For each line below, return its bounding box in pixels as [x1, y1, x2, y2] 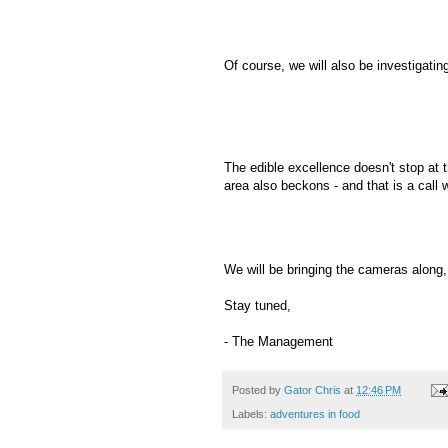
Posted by [232, 383, 284, 396]
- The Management [224, 333, 333, 349]
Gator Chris [284, 383, 341, 396]
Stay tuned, [224, 297, 291, 313]
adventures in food [270, 407, 360, 420]
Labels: [232, 407, 270, 420]
